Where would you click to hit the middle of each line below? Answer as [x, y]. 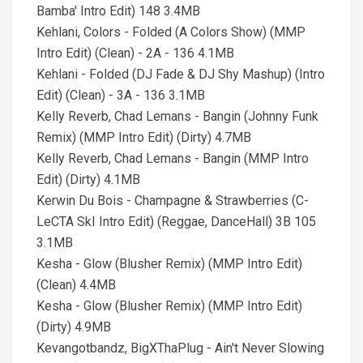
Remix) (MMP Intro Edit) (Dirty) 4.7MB [144, 137]
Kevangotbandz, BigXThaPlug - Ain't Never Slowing [180, 348]
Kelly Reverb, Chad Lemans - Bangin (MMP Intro [173, 158]
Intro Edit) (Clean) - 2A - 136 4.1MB [135, 53]
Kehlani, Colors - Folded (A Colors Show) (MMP [171, 32]
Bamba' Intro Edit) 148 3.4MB [118, 11]
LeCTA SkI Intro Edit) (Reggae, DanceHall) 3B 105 [176, 222]
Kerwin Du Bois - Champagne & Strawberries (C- [173, 201]
